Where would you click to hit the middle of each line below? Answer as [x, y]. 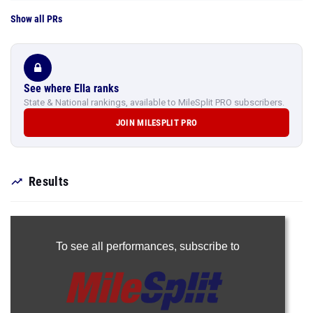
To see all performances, [117, 246]
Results [49, 181]
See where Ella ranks [71, 88]
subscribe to [209, 246]
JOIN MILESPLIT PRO [156, 123]
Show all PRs [36, 19]
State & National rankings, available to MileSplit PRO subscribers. [154, 102]
